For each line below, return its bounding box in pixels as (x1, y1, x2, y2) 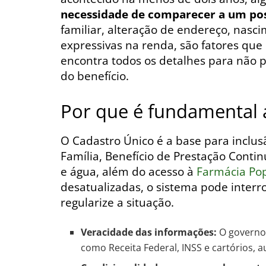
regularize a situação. (61, 195, 174, 211)
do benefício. (61, 68, 129, 84)
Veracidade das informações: (81, 225, 217, 239)
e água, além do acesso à (61, 164, 197, 180)
